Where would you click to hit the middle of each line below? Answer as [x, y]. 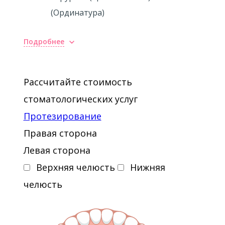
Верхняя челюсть [75, 167]
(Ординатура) [77, 13]
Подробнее [44, 41]
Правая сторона [60, 133]
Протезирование [62, 116]
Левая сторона [57, 150]
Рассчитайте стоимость [78, 82]
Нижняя [147, 167]
